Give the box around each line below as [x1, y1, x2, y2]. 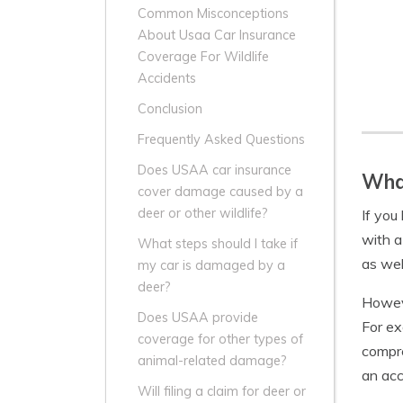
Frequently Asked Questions [138, 131, 305, 148]
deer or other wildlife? [138, 205, 268, 222]
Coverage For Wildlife [138, 49, 269, 66]
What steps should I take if [138, 236, 298, 253]
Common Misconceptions [138, 5, 289, 22]
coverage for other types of [138, 331, 303, 348]
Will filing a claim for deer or [138, 383, 306, 400]
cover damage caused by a [138, 184, 303, 201]
